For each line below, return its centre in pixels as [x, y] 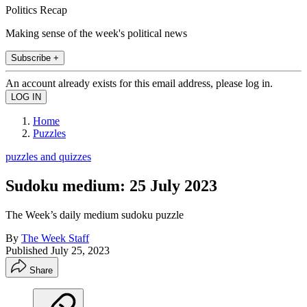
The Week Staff [55, 238]
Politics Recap [36, 10]
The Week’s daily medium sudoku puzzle [95, 214]
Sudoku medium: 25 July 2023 [111, 185]
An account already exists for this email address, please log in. [139, 83]
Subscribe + [35, 58]
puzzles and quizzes [48, 156]
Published [28, 250]
